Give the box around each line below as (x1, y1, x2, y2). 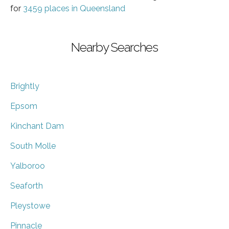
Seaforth (10, 180, 43, 191)
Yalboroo (10, 161, 45, 171)
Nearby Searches (71, 39, 158, 55)
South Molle (10, 141, 56, 151)
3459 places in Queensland (23, 3, 125, 13)
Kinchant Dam (10, 121, 64, 131)
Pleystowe (10, 200, 50, 211)
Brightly (10, 81, 39, 91)
